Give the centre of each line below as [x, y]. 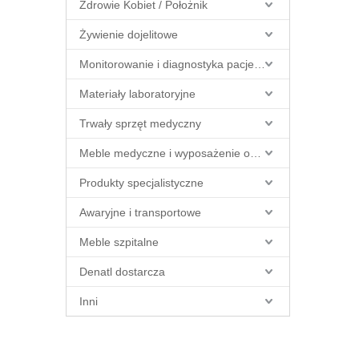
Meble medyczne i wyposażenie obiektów [256, 153]
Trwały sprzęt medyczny [140, 123]
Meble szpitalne [119, 242]
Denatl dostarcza [122, 272]
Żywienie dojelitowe [129, 34]
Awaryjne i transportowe [140, 212]
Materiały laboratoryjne [137, 94]
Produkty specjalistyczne [141, 183]
